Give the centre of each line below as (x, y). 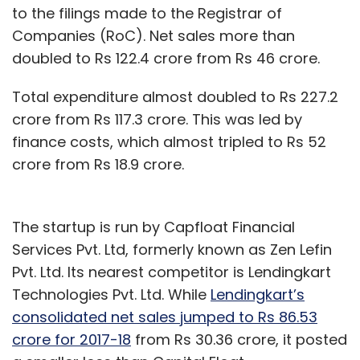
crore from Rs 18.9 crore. (98, 164)
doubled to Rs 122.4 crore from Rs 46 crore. (166, 58)
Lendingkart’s (258, 294)
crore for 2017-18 (72, 339)
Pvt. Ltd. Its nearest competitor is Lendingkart (172, 272)
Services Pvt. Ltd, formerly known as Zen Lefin (172, 249)
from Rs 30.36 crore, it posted (239, 339)
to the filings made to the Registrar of (147, 13)
